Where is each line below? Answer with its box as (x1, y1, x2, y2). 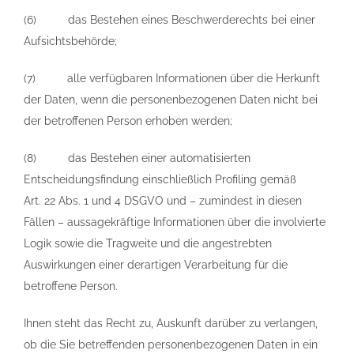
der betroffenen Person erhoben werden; (24, 115, 232, 127)
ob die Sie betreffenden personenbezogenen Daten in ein (24, 338, 318, 351)
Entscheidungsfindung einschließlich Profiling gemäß (24, 173, 296, 186)
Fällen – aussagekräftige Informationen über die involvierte (24, 216, 326, 228)
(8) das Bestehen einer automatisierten (24, 152, 250, 164)
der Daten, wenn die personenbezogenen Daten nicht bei (24, 93, 318, 106)
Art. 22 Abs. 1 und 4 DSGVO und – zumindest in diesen (24, 194, 302, 207)
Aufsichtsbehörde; (24, 35, 117, 47)
